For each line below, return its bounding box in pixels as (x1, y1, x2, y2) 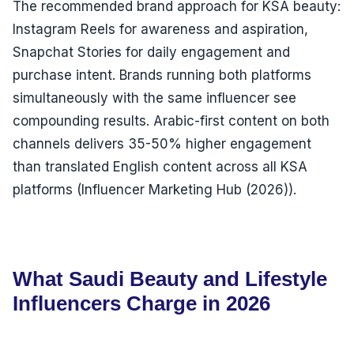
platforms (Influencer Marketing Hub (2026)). (13, 182, 296, 198)
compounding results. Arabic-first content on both (13, 113, 330, 130)
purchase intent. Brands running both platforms (13, 67, 311, 84)
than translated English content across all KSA (13, 159, 307, 175)
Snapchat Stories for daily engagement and (13, 44, 290, 61)
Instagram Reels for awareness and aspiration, (13, 21, 308, 38)
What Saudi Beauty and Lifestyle (13, 268, 327, 290)
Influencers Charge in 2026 (13, 292, 270, 314)
